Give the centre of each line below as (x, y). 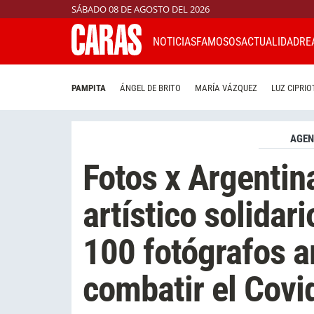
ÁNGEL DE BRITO (150, 88)
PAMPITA (89, 88)
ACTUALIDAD (270, 41)
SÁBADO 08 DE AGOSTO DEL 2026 (141, 9)
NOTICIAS (175, 41)
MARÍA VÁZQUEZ (226, 88)
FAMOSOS (219, 41)
